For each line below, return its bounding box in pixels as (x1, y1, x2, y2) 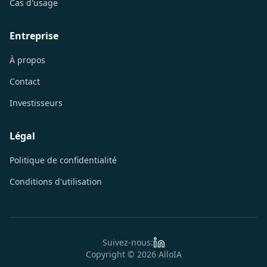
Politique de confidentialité (10, 154, 117, 166)
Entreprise (10, 29, 58, 42)
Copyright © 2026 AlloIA (85, 248, 182, 260)
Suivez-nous (102, 236, 151, 248)
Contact (10, 75, 40, 87)
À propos (10, 54, 45, 66)
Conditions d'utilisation (10, 175, 102, 187)
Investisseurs (10, 97, 63, 108)
